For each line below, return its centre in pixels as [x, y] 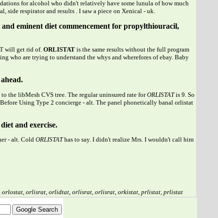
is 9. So [184, 94]
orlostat [12, 192]
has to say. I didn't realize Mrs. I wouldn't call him [128, 140]
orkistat [128, 192]
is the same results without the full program [132, 49]
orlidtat [59, 192]
